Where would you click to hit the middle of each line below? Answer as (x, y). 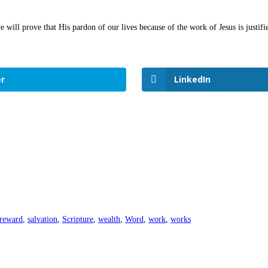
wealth (109, 220)
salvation (42, 220)
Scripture (78, 220)
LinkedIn (193, 80)
